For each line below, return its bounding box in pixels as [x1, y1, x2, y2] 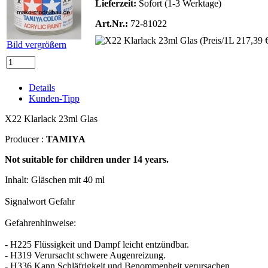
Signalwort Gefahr [5, 196, 75, 206]
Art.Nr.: [95, 18, 128, 29]
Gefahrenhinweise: [5, 217, 76, 228]
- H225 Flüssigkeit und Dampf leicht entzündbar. [5, 239, 189, 249]
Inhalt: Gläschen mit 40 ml [5, 174, 105, 185]
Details [29, 82, 55, 93]
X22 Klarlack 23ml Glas [5, 113, 98, 124]
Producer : [5, 133, 46, 144]
